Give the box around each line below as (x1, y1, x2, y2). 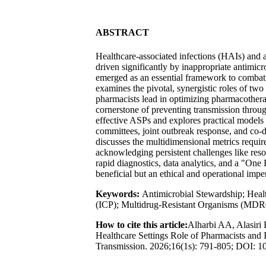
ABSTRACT (95, 27, 149, 38)
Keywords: (95, 188, 142, 199)
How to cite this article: (95, 219, 188, 230)
